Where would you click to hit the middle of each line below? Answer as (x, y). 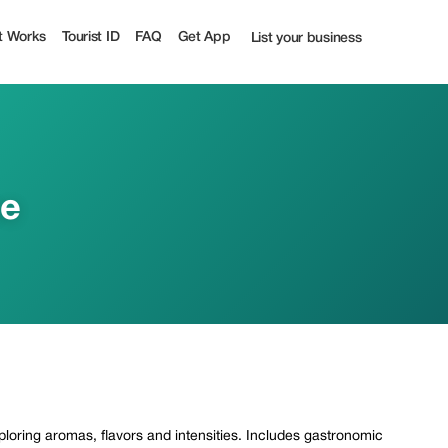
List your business (306, 38)
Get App (204, 37)
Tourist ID (91, 37)
